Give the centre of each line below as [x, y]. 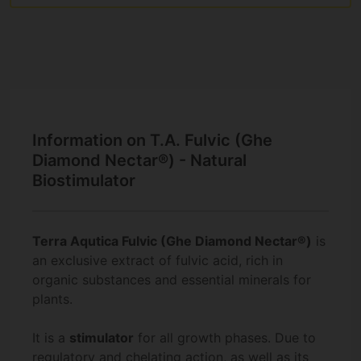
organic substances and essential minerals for [172, 280]
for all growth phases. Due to [225, 338]
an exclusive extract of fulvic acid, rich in [158, 261]
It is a [51, 338]
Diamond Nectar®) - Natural [139, 161]
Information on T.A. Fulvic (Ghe [152, 141]
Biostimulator [84, 181]
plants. [52, 299]
